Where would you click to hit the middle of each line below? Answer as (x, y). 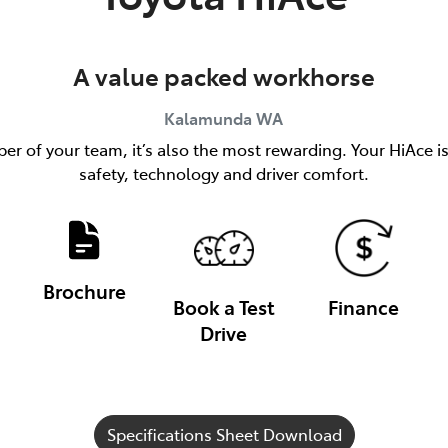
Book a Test (223, 306)
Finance (364, 306)
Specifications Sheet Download (224, 433)
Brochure (84, 290)
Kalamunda (208, 117)
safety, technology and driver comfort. (223, 172)
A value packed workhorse (223, 75)
